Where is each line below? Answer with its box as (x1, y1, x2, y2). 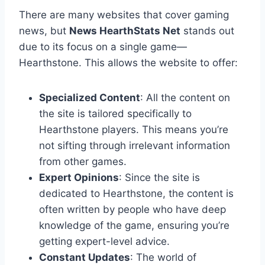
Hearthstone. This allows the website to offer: (19, 57, 238, 69)
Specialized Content (39, 92, 140, 104)
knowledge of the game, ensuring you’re (39, 219, 230, 232)
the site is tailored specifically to (39, 108, 192, 120)
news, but (19, 25, 69, 37)
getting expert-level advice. (39, 235, 170, 248)
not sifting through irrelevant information (39, 140, 230, 152)
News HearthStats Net (69, 25, 180, 37)
